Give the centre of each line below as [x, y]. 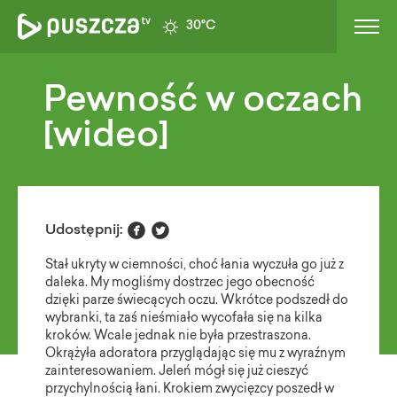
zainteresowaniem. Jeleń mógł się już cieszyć [177, 372]
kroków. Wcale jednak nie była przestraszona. [179, 337]
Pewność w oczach [203, 102]
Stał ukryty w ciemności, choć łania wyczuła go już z [195, 266]
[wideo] [106, 137]
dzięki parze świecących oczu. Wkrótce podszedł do [197, 301]
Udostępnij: [85, 230]
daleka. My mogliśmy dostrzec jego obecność [180, 284]
